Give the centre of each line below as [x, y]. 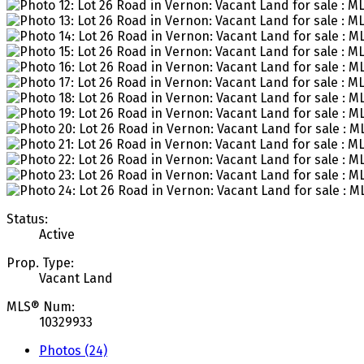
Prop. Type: [40, 262]
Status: [27, 219]
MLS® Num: [41, 306]
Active [57, 234]
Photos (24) [73, 350]
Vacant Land [76, 278]
